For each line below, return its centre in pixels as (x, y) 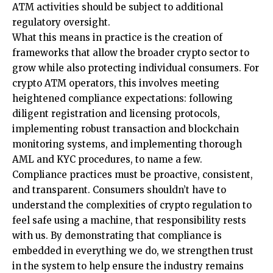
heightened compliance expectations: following (122, 98)
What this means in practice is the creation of (117, 37)
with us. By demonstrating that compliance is (117, 235)
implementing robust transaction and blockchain (126, 129)
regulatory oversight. (61, 22)
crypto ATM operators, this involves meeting (116, 83)
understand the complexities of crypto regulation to (132, 205)
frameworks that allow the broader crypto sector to (131, 52)
